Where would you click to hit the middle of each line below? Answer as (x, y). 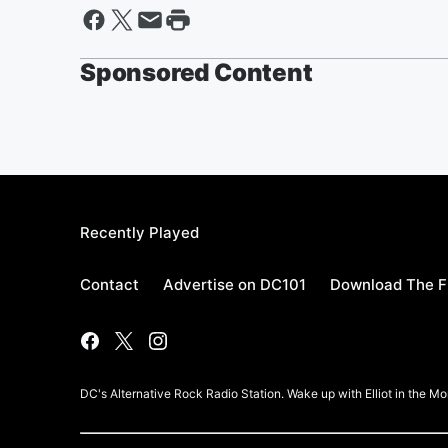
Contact (109, 284)
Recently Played (139, 232)
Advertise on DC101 (234, 284)
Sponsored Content (196, 72)
